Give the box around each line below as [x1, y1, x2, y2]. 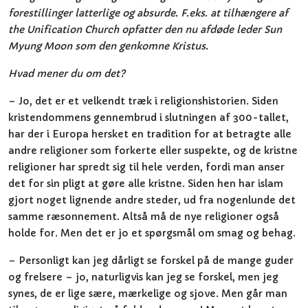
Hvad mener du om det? [8, 67, 125, 80]
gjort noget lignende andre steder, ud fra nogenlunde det [8, 194, 296, 206]
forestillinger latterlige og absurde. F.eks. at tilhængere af [8, 7, 288, 19]
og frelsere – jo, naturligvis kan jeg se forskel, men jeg [8, 271, 278, 283]
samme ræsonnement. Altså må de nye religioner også [8, 210, 279, 223]
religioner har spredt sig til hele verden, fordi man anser [8, 161, 285, 173]
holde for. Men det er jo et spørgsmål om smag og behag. [8, 227, 296, 239]
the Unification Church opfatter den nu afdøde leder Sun [8, 23, 282, 36]
